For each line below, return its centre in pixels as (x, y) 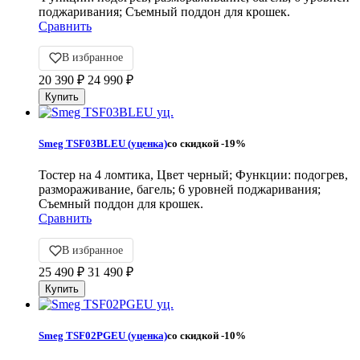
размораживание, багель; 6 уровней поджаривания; (180, 190)
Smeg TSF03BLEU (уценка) (103, 144)
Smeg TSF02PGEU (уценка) (103, 336)
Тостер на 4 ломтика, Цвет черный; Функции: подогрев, (193, 175)
